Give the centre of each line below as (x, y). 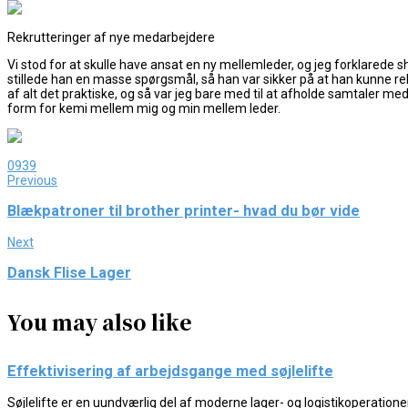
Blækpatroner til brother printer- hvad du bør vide (184, 211)
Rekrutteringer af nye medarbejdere (111, 37)
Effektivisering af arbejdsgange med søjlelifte (170, 372)
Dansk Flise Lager (69, 272)
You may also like (100, 322)
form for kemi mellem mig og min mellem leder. (144, 108)
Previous (32, 180)
